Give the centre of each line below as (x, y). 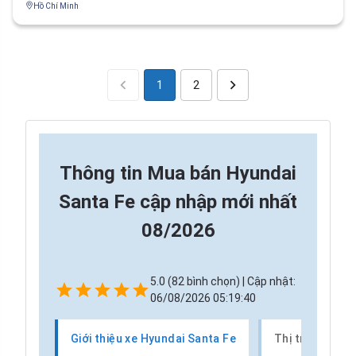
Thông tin (103, 173)
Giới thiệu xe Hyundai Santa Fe (153, 338)
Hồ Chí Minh (56, 6)
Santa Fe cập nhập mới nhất (178, 202)
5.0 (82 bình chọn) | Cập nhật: (223, 281)
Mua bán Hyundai (222, 173)
